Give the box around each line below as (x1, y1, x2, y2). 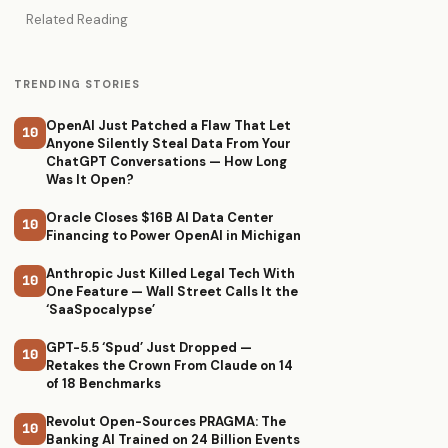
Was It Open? (46, 171, 134, 188)
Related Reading (26, 11, 128, 28)
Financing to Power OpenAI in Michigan (46, 227, 301, 244)
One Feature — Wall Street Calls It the (46, 283, 298, 300)
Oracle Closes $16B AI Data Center (46, 209, 274, 226)
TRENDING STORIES (14, 77, 141, 91)
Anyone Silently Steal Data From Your (46, 135, 291, 152)
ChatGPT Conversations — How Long (46, 153, 287, 170)
